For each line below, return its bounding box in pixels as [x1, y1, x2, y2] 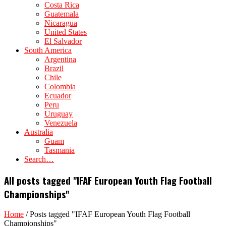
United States [44, 28, 87, 36]
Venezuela [44, 119, 77, 127]
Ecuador [44, 91, 71, 100]
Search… [24, 155, 54, 163]
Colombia [44, 82, 76, 91]
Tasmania [44, 146, 75, 154]
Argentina [44, 55, 76, 64]
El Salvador [44, 37, 82, 45]
